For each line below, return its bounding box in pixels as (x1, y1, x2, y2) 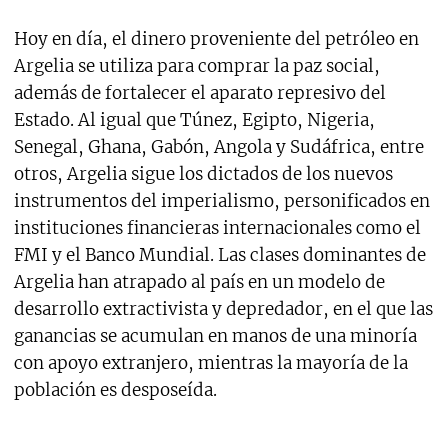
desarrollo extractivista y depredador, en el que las (13, 298, 433, 321)
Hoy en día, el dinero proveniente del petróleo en (13, 28, 419, 51)
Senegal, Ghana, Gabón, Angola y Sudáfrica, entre (13, 136, 424, 159)
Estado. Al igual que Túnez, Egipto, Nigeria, (13, 109, 375, 132)
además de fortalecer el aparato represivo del (13, 82, 386, 105)
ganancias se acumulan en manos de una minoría (13, 325, 417, 348)
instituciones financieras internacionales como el (13, 217, 421, 240)
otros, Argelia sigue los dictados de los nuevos (13, 163, 393, 186)
